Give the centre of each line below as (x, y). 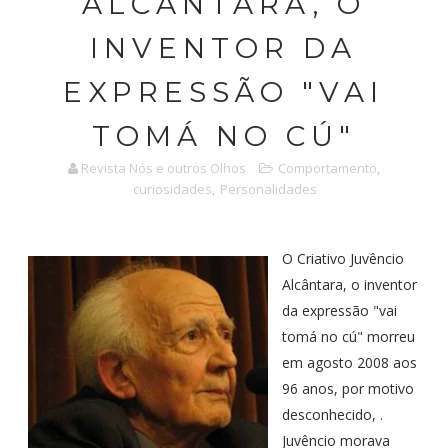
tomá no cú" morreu (348, 336)
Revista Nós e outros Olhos (163, 168)
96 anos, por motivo (347, 388)
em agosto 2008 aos (349, 362)
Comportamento (327, 168)
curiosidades (172, 189)
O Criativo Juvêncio (342, 258)
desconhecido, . (332, 414)
